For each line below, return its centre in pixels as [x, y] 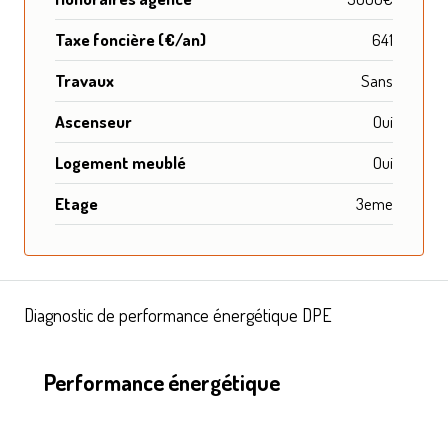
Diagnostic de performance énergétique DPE [178, 314]
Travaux [84, 80]
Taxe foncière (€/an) [130, 39]
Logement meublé [120, 162]
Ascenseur [93, 121]
